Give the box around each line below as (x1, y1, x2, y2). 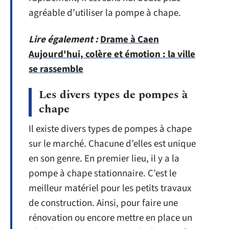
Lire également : (29, 32, 98, 47)
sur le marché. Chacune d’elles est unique (29, 137, 196, 151)
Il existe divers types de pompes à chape (29, 122, 192, 136)
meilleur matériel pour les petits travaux (29, 181, 191, 195)
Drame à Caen (100, 32, 159, 47)
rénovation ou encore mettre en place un (29, 211, 192, 225)
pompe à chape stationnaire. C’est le (29, 167, 176, 180)
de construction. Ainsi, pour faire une (29, 196, 178, 210)
